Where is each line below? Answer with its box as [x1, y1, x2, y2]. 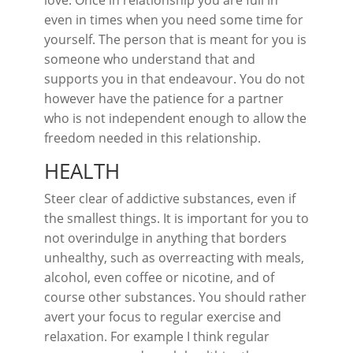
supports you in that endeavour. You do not [44, 70, 305, 87]
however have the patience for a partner [44, 90, 284, 107]
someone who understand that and [44, 50, 255, 68]
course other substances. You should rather [44, 288, 307, 306]
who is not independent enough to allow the [44, 110, 307, 127]
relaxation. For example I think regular [44, 328, 269, 345]
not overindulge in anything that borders [44, 229, 287, 247]
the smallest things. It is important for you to [44, 210, 309, 227]
